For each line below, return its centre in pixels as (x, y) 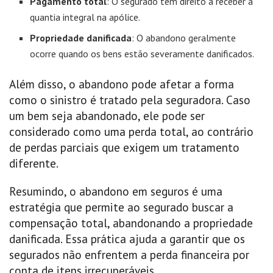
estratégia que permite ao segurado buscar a (121, 207)
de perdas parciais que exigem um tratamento (124, 147)
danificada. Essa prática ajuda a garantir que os (127, 238)
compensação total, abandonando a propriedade (131, 222)
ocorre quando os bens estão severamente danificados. (142, 54)
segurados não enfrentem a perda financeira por (129, 254)
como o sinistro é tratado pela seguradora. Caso (130, 100)
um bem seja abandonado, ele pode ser (107, 116)
